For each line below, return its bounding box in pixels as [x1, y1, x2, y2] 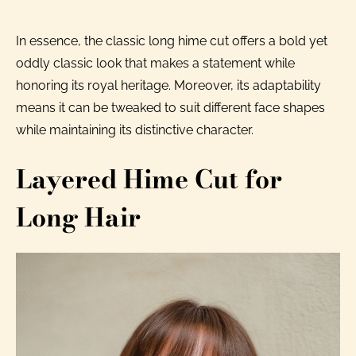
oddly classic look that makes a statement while [16, 55, 295, 71]
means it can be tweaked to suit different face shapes [16, 99, 325, 115]
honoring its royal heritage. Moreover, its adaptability [16, 77, 321, 93]
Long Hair [16, 197, 141, 237]
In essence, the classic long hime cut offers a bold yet [16, 33, 327, 48]
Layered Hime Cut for [16, 159, 282, 199]
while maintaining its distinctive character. [16, 122, 253, 137]
